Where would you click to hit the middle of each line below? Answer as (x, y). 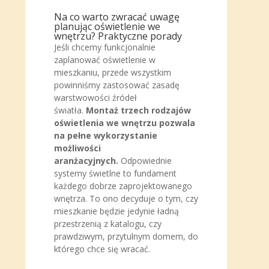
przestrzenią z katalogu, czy (108, 224)
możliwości (77, 148)
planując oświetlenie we (107, 26)
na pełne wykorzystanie (106, 135)
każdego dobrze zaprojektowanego (123, 186)
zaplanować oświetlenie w (105, 60)
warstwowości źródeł (95, 98)
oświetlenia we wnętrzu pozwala (125, 123)
